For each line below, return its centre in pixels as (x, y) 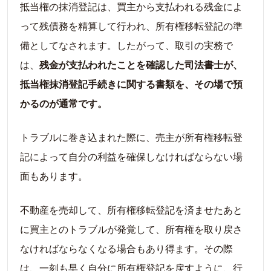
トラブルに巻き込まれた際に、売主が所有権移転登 (131, 137)
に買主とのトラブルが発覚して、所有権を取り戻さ (131, 229)
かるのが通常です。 (64, 103)
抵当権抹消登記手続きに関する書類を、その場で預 (131, 83)
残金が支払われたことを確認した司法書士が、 (141, 64)
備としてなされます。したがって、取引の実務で (126, 45)
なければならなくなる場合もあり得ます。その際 (126, 248)
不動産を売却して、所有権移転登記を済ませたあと (131, 209)
